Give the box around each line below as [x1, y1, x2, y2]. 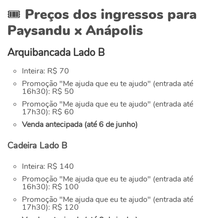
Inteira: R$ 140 [22, 161, 74, 172]
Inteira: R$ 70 [22, 66, 69, 77]
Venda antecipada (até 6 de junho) [22, 119, 138, 130]
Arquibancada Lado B [7, 46, 105, 60]
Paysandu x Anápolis [7, 21, 143, 40]
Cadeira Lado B [7, 140, 67, 152]
